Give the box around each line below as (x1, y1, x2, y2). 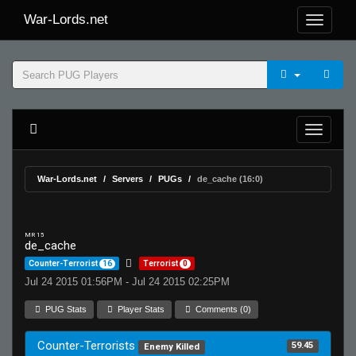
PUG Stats (43, 304, 87, 314)
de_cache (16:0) (197, 174, 263, 184)
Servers (112, 174, 143, 184)
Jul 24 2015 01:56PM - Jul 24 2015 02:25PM (25, 276, 230, 288)
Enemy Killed (143, 342, 199, 352)
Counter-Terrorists (37, 339, 138, 353)
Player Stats (115, 304, 165, 314)
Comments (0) (193, 304, 252, 314)
